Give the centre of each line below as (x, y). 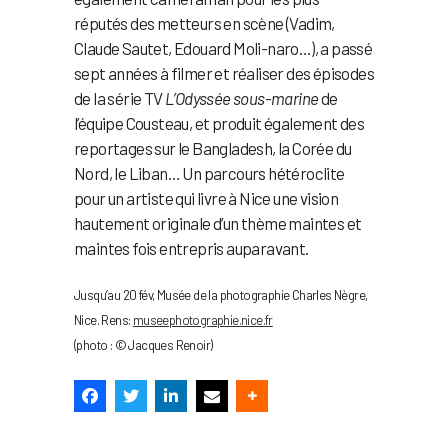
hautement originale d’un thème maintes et (218, 223)
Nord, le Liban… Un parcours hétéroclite (209, 173)
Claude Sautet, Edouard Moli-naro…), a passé (223, 48)
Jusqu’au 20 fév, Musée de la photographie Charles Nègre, (221, 295)
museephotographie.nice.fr (202, 320)
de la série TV (120, 98)
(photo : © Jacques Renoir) (143, 345)
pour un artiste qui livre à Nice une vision (206, 198)
